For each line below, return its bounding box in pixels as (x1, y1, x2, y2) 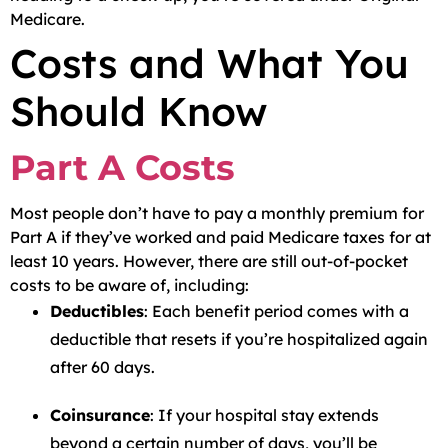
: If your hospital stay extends (150, 405, 379, 425)
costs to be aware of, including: (10, 275, 249, 295)
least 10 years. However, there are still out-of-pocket (10, 251, 408, 271)
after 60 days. (50, 357, 155, 377)
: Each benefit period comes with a (144, 301, 409, 321)
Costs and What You (10, 38, 409, 88)
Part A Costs (10, 146, 235, 189)
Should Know (10, 86, 267, 136)
